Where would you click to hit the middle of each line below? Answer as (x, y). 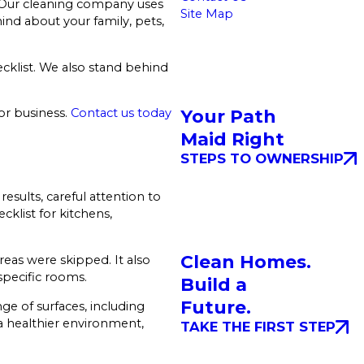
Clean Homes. (245, 262)
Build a (213, 285)
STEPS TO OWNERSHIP (262, 159)
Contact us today (121, 113)
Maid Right (232, 140)
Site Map (206, 13)
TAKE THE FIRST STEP (258, 327)
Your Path (228, 117)
